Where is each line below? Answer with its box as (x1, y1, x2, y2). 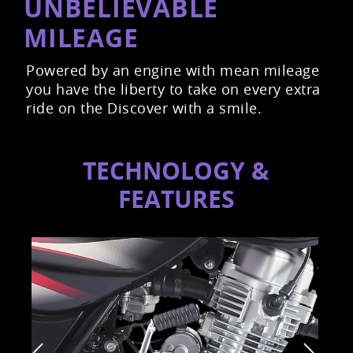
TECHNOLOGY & (83, 154, 270, 188)
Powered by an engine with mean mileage (26, 61, 319, 80)
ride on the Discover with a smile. (26, 98, 262, 118)
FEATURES (117, 183, 235, 216)
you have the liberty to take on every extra (26, 80, 321, 99)
